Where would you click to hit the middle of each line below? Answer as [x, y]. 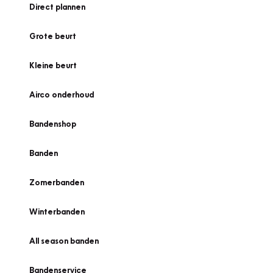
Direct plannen [57, 7]
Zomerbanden [57, 182]
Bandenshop [53, 124]
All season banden [64, 241]
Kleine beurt [53, 65]
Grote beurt [53, 36]
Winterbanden [57, 211]
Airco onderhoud [62, 94]
